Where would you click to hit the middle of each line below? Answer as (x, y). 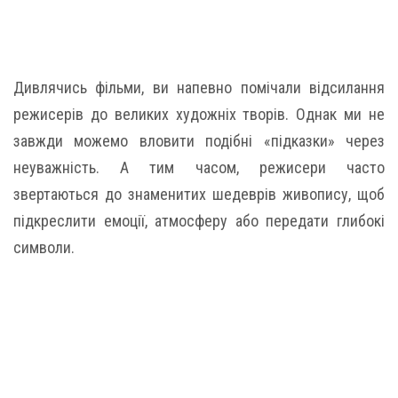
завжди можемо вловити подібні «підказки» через (199, 141)
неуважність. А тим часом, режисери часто (199, 167)
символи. (44, 247)
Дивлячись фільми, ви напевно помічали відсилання (199, 88)
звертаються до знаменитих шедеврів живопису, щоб (199, 194)
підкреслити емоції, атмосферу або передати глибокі (199, 221)
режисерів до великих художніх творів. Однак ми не (199, 114)
